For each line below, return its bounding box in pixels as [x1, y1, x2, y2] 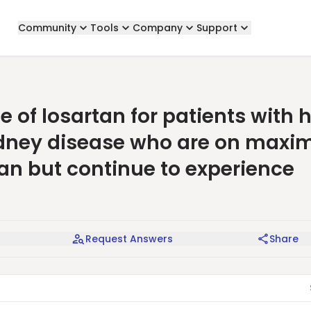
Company [132, 21, 183, 35]
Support [196, 21, 237, 35]
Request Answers [85, 232, 173, 246]
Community [17, 21, 76, 35]
